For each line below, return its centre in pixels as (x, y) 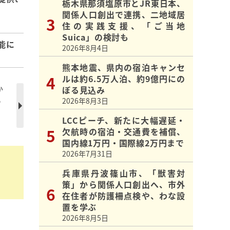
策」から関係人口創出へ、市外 (124, 185)
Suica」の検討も (95, 37)
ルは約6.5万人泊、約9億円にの (124, 79)
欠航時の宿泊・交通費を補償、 (124, 132)
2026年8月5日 (85, 218)
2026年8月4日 (85, 48)
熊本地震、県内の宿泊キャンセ (124, 68)
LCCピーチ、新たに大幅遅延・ (124, 120)
